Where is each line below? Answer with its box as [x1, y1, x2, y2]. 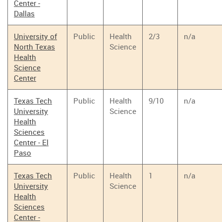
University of [14, 31, 57, 41]
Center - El [14, 137, 49, 147]
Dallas [14, 8, 35, 18]
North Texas [14, 42, 55, 52]
